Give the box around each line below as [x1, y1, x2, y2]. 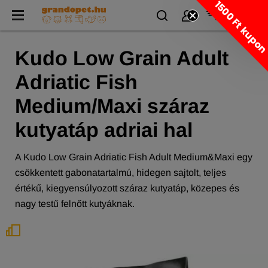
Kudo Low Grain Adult [15, 47, 229, 69]
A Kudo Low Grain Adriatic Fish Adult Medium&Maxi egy [15, 152, 252, 162]
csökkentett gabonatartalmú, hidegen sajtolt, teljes [15, 167, 226, 178]
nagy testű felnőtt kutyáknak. [15, 199, 135, 209]
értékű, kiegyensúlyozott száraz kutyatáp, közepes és [15, 183, 239, 193]
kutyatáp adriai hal [15, 118, 193, 141]
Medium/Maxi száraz [15, 95, 209, 117]
